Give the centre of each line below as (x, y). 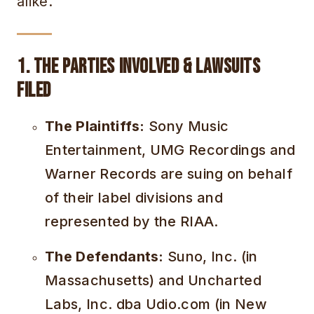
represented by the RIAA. (132, 222)
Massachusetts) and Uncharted (153, 281)
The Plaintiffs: (95, 127)
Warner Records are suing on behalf (169, 174)
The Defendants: (104, 257)
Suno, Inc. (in (211, 257)
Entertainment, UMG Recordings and (170, 150)
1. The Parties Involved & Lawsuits (139, 67)
